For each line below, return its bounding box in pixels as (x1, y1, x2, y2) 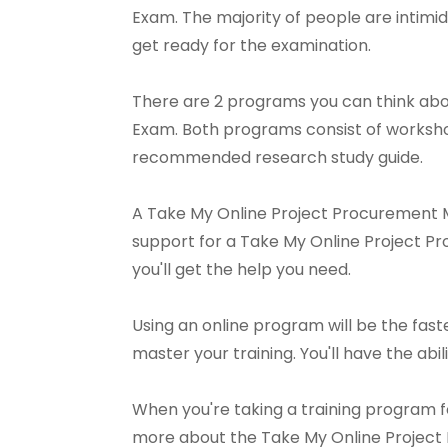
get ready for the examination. (132, 34, 371, 57)
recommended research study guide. (132, 146, 423, 169)
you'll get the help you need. (132, 258, 351, 281)
